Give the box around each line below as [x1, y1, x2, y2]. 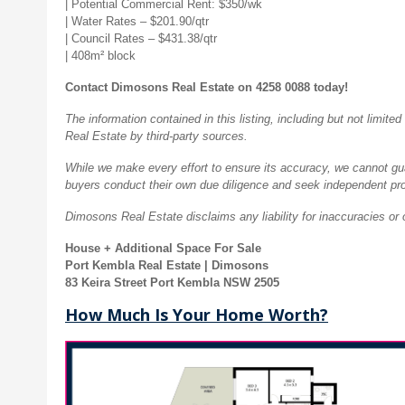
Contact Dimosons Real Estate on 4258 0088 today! [65, 80, 348, 94]
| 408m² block [65, 49, 136, 62]
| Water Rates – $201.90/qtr [65, 14, 209, 28]
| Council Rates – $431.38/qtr [65, 32, 217, 45]
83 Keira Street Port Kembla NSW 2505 [65, 276, 279, 289]
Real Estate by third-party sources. [65, 129, 248, 143]
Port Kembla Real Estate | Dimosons [65, 259, 268, 272]
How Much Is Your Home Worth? [65, 304, 328, 325]
